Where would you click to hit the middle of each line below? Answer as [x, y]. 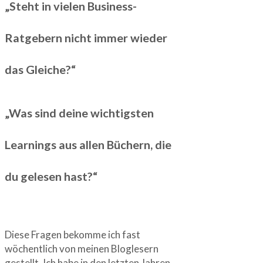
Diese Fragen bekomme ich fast [73, 234]
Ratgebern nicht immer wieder [86, 38]
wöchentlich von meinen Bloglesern [82, 248]
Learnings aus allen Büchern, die [88, 144]
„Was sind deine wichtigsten [79, 112]
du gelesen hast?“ [51, 176]
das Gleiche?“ [40, 70]
